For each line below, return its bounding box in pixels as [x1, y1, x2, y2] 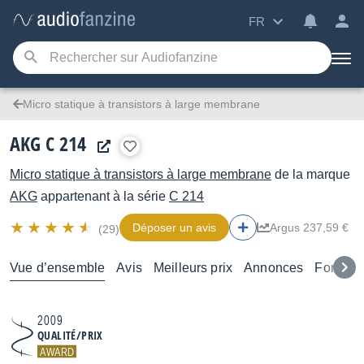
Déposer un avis [132, 221, 216, 234]
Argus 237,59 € [270, 221, 349, 234]
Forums [314, 261, 360, 275]
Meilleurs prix [153, 261, 233, 275]
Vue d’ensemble [10, 261, 106, 275]
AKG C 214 [10, 130, 86, 157]
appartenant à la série [37, 189, 169, 203]
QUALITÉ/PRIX [37, 327, 103, 343]
